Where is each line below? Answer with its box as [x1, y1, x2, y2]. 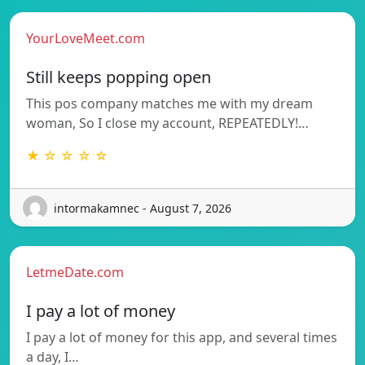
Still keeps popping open [26, 66, 211, 89]
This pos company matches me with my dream [26, 95, 313, 113]
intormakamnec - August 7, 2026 [54, 200, 231, 216]
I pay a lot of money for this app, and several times [26, 328, 337, 347]
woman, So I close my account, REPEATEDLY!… [26, 114, 309, 133]
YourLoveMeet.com [26, 29, 145, 48]
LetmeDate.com [26, 263, 124, 282]
